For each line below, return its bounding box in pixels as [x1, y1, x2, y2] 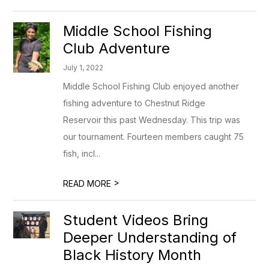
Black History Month [63, 246, 202, 264]
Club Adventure [63, 40, 171, 57]
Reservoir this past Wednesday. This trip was [63, 115, 241, 125]
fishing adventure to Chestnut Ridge [63, 98, 206, 108]
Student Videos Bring [63, 211, 209, 229]
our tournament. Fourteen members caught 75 [63, 131, 244, 142]
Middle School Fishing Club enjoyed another [63, 81, 240, 91]
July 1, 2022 [63, 63, 104, 72]
